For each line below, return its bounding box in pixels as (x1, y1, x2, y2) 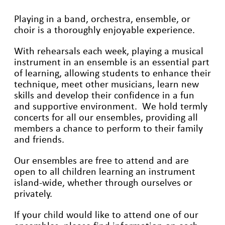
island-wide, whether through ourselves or (14, 177, 192, 188)
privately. (14, 188, 52, 199)
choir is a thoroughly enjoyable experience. (14, 24, 195, 36)
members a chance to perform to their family (14, 123, 203, 134)
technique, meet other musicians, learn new (14, 78, 199, 90)
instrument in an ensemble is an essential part (14, 56, 209, 68)
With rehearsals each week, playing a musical (14, 45, 203, 57)
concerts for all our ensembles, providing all (14, 111, 198, 123)
